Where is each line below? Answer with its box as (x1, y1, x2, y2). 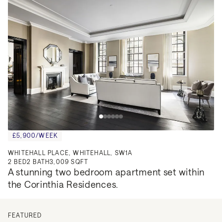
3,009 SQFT (50, 158, 89, 166)
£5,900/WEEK (12, 132, 58, 139)
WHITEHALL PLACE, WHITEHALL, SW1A (8, 149, 133, 157)
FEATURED (8, 212, 42, 219)
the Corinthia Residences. (8, 179, 119, 190)
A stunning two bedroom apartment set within (8, 166, 205, 178)
